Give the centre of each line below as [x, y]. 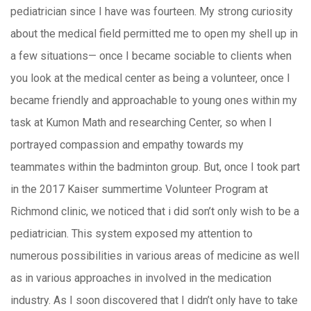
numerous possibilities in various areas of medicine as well [155, 256]
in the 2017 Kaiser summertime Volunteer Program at [139, 189]
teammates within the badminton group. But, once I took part [155, 167]
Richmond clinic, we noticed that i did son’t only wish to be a [155, 211]
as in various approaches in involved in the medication [141, 278]
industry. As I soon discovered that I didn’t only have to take [154, 300]
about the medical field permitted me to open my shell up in [154, 34]
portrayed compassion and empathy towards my [127, 145]
